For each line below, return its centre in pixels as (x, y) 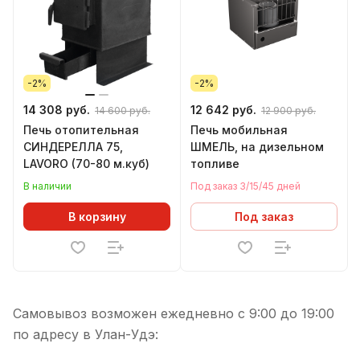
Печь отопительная (81, 130)
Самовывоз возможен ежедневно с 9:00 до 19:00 (174, 313)
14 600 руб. (123, 110)
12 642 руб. (223, 110)
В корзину (97, 216)
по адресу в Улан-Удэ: (86, 334)
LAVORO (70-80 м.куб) (86, 164)
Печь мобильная (239, 130)
